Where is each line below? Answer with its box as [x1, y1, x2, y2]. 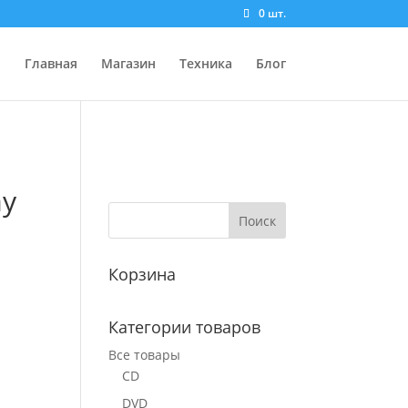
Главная [24, 55, 77, 72]
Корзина [108, 263, 177, 285]
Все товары [108, 346, 181, 363]
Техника [178, 55, 232, 72]
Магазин [100, 55, 156, 72]
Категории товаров [108, 316, 261, 338]
